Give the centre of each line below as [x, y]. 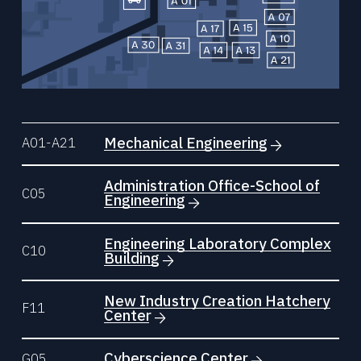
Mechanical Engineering [188, 143]
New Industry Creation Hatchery [218, 301]
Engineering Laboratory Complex [218, 244]
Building [134, 259]
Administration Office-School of [212, 187]
